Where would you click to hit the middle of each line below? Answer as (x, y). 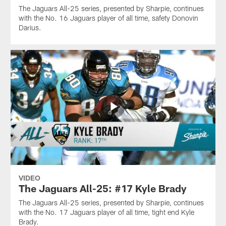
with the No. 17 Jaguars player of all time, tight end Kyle (106, 212)
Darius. (30, 28)
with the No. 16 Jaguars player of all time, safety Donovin (108, 18)
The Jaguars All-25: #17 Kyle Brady (102, 188)
